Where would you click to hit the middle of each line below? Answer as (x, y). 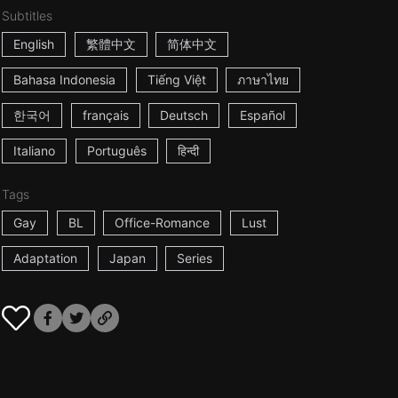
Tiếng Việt (176, 80)
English (33, 44)
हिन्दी (189, 151)
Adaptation (45, 258)
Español (263, 115)
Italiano (34, 151)
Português (116, 151)
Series (195, 258)
